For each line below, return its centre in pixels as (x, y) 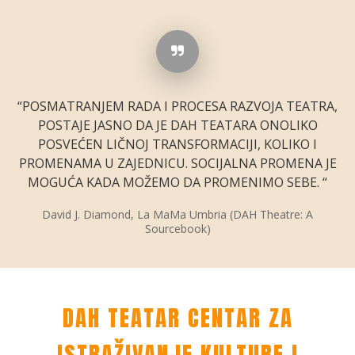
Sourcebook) (177, 229)
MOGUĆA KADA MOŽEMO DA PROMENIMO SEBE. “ (177, 183)
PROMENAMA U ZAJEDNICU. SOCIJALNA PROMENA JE (177, 164)
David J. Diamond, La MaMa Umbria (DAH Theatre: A (177, 215)
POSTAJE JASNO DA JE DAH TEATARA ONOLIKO (177, 126)
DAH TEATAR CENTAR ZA (177, 318)
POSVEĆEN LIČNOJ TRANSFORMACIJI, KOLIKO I (177, 145)
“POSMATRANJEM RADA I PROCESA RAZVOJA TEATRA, (177, 107)
